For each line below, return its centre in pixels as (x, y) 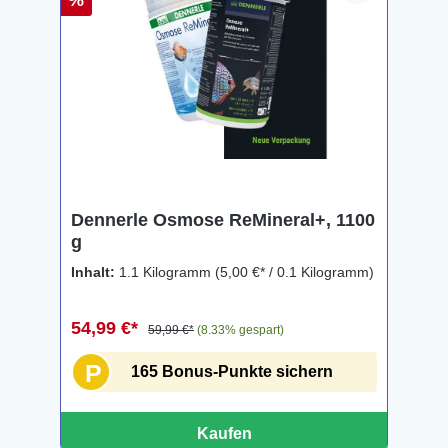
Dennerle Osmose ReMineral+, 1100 (223, 220)
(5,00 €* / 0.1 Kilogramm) (294, 272)
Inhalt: (95, 272)
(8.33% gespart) (240, 330)
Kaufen (224, 433)
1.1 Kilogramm (167, 272)
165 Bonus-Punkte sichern (232, 371)
